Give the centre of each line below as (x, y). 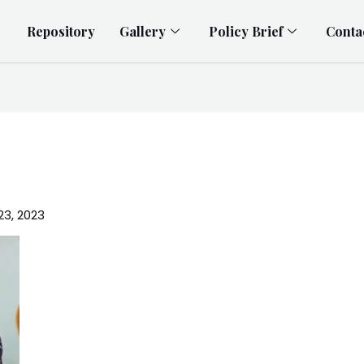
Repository (61, 31)
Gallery (142, 31)
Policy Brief (245, 31)
